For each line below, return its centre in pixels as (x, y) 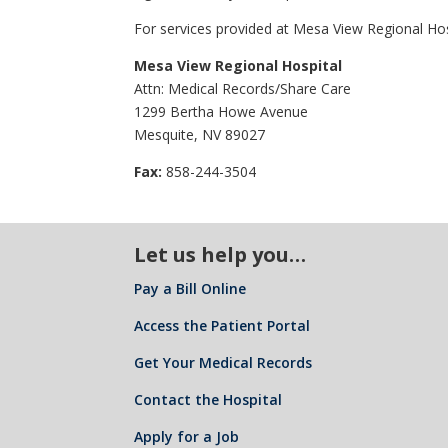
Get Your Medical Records (223, 362)
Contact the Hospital (208, 399)
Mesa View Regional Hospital (238, 65)
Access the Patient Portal (222, 325)
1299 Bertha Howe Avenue (221, 111)
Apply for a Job (187, 436)
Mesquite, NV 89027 (200, 134)
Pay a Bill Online (190, 288)
